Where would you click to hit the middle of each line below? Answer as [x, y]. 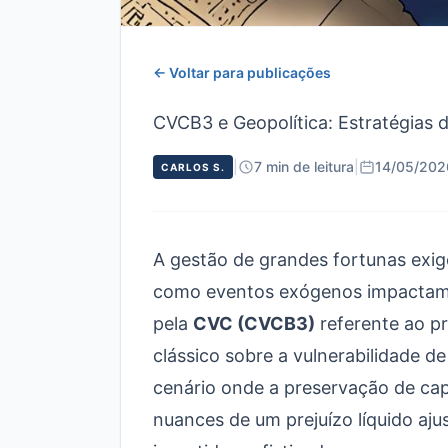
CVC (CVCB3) [254, 323]
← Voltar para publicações [242, 72]
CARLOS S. [193, 167]
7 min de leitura [304, 166]
